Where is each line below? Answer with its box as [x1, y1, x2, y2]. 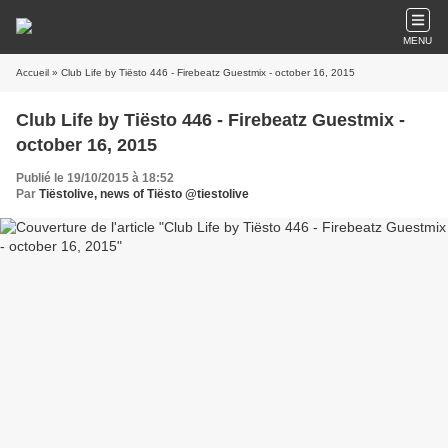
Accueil [16, 67, 49, 78]
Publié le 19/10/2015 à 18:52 [16, 171, 174, 185]
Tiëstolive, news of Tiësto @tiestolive [39, 187, 249, 201]
